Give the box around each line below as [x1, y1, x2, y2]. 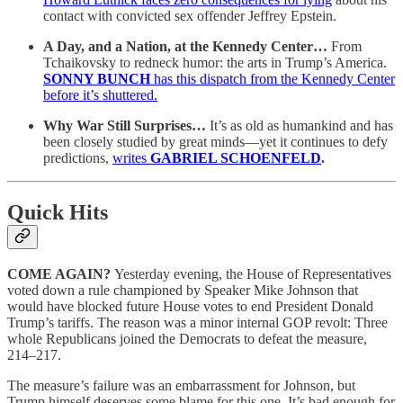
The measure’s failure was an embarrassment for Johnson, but [7, 378, 355, 394]
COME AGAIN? [7, 266, 114, 282]
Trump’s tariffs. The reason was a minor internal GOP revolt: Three [7, 315, 388, 331]
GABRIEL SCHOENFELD [150, 149, 321, 166]
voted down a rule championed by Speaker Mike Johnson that [7, 282, 358, 299]
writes [112, 149, 150, 166]
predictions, [43, 149, 112, 166]
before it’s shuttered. [43, 86, 157, 103]
